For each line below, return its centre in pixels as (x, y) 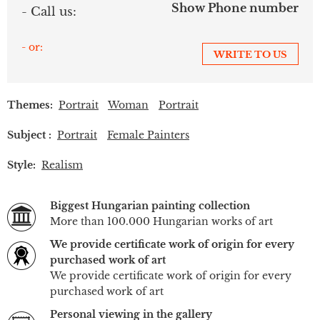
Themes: (30, 105)
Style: (21, 165)
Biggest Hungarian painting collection (150, 205)
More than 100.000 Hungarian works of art (161, 221)
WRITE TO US (250, 54)
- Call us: (49, 11)
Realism (62, 165)
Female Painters (148, 135)
